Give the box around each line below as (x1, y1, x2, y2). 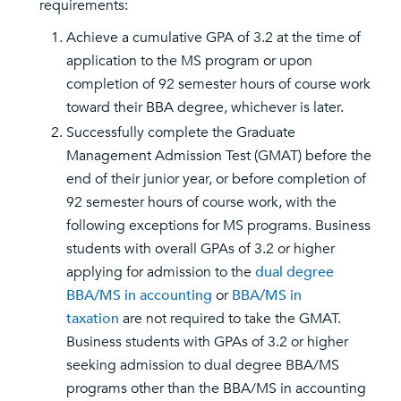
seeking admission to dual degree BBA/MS (66, 355, 339, 375)
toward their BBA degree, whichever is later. (66, 98, 344, 117)
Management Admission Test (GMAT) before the (66, 146, 371, 166)
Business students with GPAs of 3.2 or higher (66, 332, 348, 352)
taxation (66, 309, 119, 328)
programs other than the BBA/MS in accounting (66, 379, 366, 398)
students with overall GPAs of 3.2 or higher (66, 239, 335, 259)
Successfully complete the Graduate (66, 123, 295, 142)
